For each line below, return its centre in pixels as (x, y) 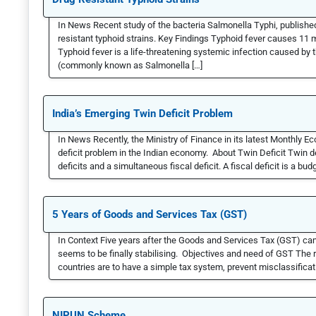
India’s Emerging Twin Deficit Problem (142, 114)
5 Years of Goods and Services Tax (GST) (150, 215)
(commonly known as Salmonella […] (130, 66)
